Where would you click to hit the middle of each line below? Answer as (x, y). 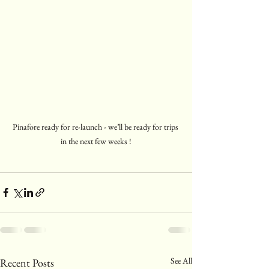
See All (181, 260)
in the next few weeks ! (96, 141)
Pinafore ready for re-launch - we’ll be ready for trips (96, 126)
